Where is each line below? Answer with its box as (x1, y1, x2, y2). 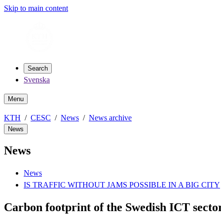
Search (28, 65, 48, 72)
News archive (89, 113, 132, 122)
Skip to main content (4, 4, 68, 12)
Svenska (24, 75, 50, 84)
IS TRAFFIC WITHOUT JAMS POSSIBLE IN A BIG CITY (24, 180, 220, 189)
